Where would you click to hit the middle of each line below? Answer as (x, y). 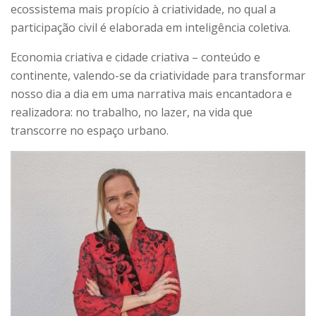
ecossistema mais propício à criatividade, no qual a (143, 10)
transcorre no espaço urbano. (90, 131)
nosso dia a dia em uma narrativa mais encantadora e (151, 94)
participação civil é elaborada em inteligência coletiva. (151, 28)
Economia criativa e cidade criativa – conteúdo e (135, 57)
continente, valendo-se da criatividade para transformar (158, 76)
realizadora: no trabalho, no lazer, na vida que (132, 113)
